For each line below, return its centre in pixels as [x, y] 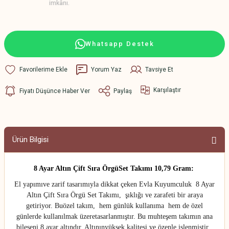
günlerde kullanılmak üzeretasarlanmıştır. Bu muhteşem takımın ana [114, 216]
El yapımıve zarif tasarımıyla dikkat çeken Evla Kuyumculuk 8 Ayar [114, 184]
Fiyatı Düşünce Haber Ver [55, 91]
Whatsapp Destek [120, 44]
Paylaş [123, 91]
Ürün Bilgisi [30, 140]
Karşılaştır [167, 90]
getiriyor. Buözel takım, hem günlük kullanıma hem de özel [114, 206]
